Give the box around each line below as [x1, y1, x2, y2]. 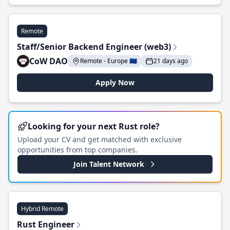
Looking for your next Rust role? [28, 121, 160, 132]
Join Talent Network [73, 159, 144, 169]
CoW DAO [29, 55, 68, 67]
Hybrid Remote [21, 204, 64, 213]
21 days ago [154, 56, 188, 65]
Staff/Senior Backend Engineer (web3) [17, 41, 171, 52]
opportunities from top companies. [17, 145, 138, 155]
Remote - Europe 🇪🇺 [80, 56, 137, 65]
